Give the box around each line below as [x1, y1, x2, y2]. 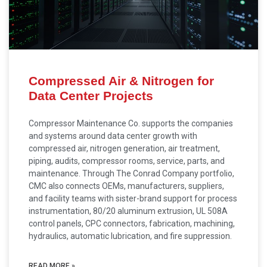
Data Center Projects [29, 89, 153, 103]
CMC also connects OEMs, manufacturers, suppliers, [29, 181, 224, 191]
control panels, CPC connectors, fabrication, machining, [29, 219, 235, 228]
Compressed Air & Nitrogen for [29, 74, 214, 88]
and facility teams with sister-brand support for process [29, 194, 237, 203]
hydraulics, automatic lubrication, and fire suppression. [29, 231, 232, 241]
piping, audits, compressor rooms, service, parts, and [29, 156, 225, 166]
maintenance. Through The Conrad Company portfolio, [29, 169, 234, 178]
